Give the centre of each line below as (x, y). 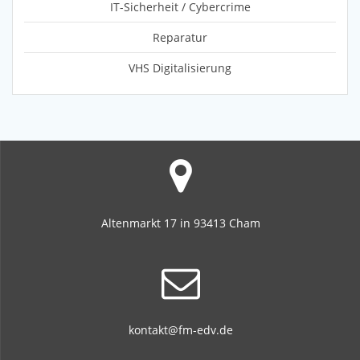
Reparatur (180, 38)
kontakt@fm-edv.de (180, 330)
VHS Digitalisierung (180, 68)
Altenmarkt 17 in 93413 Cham (180, 223)
